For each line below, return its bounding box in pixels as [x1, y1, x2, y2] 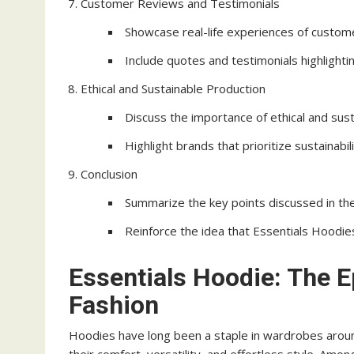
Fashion [69, 290, 159, 320]
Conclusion [81, 166, 137, 182]
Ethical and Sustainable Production [81, 81, 265, 96]
